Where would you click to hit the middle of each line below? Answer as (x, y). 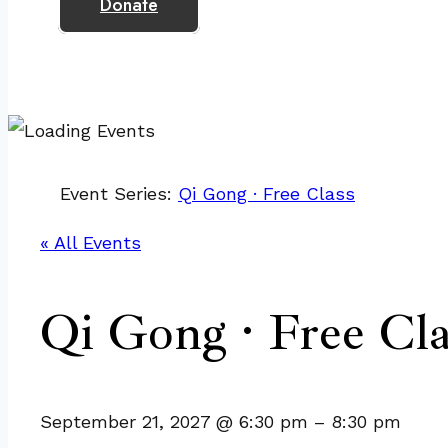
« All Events (90, 242)
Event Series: (119, 193)
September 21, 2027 (128, 421)
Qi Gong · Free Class (266, 193)
